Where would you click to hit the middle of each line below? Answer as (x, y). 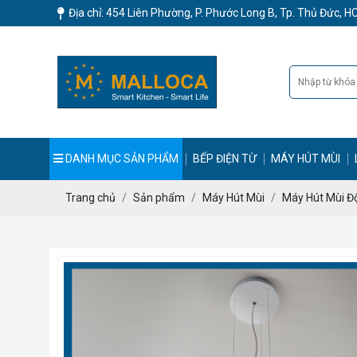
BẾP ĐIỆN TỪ (225, 159)
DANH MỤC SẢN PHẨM (121, 159)
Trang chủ (90, 198)
